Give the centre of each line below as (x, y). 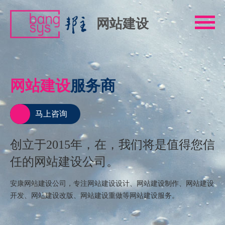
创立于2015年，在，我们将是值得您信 (113, 145)
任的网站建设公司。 (64, 162)
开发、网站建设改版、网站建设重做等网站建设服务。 (94, 196)
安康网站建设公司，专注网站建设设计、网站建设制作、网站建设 (112, 184)
